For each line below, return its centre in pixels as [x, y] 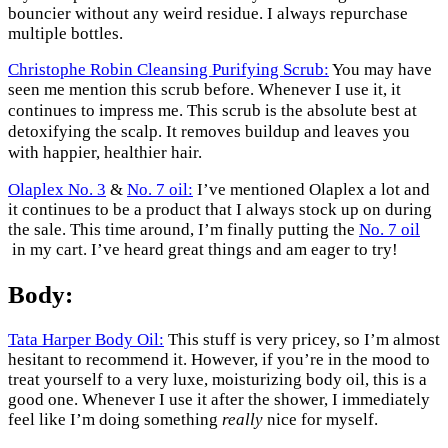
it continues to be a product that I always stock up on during [220, 210]
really [242, 420]
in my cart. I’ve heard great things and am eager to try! [203, 250]
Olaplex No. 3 [57, 190]
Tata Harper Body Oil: [86, 340]
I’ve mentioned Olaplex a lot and [311, 190]
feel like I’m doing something [115, 420]
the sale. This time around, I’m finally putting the [183, 230]
